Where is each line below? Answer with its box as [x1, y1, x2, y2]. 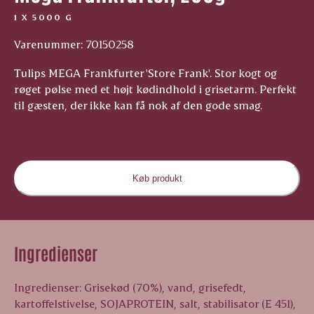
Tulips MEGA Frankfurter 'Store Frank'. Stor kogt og [13, 66, 277, 80]
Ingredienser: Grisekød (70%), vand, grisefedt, [13, 280, 246, 294]
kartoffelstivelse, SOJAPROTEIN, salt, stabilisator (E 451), [13, 296, 296, 310]
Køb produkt [132, 173, 182, 184]
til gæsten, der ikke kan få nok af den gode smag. [13, 98, 262, 112]
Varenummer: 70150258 [13, 37, 134, 51]
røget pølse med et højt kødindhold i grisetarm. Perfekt [13, 82, 296, 96]
